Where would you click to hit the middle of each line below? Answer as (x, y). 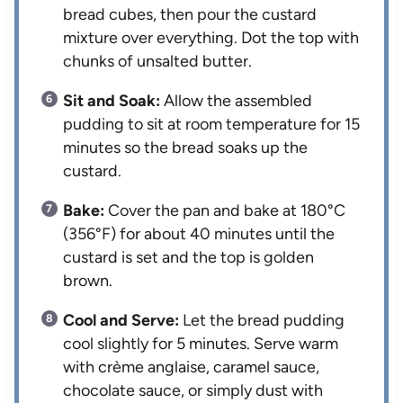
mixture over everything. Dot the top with (211, 37)
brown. (88, 280)
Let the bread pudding (262, 320)
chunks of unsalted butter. (158, 61)
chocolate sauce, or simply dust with (193, 390)
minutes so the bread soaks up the (186, 147)
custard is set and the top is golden (189, 257)
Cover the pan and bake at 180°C (225, 210)
